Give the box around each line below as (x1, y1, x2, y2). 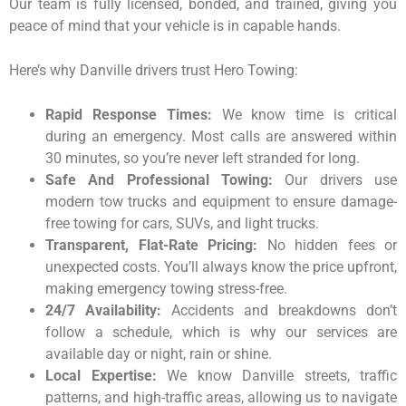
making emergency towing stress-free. (45, 280, 287, 298)
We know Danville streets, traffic (156, 367, 397, 385)
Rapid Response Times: (45, 106, 212, 124)
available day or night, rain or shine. (45, 345, 272, 363)
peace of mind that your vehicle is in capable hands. (9, 17, 341, 35)
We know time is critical (211, 106, 398, 124)
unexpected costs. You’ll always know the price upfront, (45, 258, 397, 276)
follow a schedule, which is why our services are (45, 324, 397, 342)
